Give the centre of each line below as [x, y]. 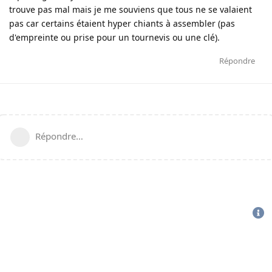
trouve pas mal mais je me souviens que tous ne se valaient [131, 9]
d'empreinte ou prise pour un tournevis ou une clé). [114, 37]
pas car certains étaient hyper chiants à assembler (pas [122, 23]
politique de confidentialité [142, 219]
